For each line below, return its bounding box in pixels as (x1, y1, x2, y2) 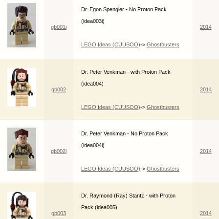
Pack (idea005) (81, 204, 117, 211)
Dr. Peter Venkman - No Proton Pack (81, 131, 168, 137)
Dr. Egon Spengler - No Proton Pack (81, 6, 167, 13)
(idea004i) (81, 142, 105, 149)
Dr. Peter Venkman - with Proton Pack (81, 69, 171, 75)
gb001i (51, 24, 66, 30)
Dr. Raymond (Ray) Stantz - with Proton (81, 193, 175, 199)
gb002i (51, 148, 66, 154)
